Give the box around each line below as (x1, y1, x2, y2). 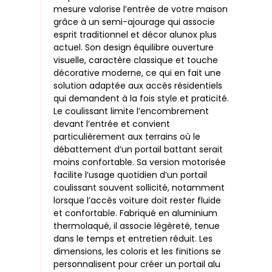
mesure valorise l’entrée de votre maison (53, 2, 228, 15)
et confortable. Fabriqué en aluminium (53, 206, 218, 219)
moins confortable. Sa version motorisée (53, 155, 226, 168)
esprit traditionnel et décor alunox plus (53, 28, 217, 41)
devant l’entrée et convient (53, 117, 171, 130)
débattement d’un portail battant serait (53, 143, 223, 155)
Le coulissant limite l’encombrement (53, 104, 209, 117)
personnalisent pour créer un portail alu (53, 257, 221, 270)
